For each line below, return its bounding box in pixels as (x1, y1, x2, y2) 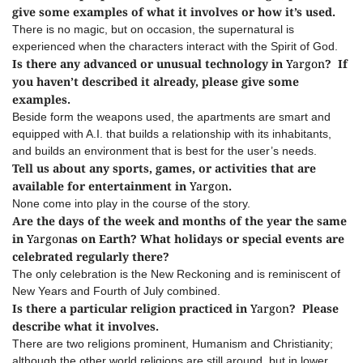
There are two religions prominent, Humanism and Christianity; (12, 337, 333, 350)
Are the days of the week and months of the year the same (12, 213, 347, 228)
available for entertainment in (12, 178, 190, 194)
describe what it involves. (12, 318, 159, 334)
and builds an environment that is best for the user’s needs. (12, 144, 317, 157)
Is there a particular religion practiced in (12, 301, 250, 316)
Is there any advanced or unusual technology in (12, 56, 283, 71)
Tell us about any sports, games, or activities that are (12, 160, 316, 176)
